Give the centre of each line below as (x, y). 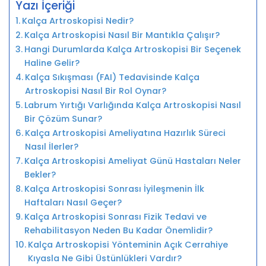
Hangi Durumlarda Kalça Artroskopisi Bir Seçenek (132, 49)
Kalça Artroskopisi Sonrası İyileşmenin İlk (114, 189)
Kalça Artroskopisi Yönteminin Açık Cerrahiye (128, 244)
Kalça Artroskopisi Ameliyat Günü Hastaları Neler (132, 161)
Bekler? (40, 174)
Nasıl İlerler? (51, 146)
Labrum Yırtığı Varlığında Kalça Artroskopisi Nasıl (132, 105)
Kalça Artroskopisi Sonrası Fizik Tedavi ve (115, 216)
